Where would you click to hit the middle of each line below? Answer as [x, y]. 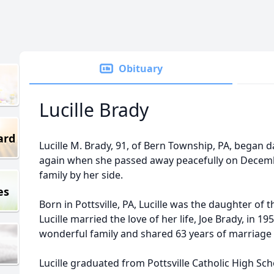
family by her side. [81, 175]
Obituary [141, 68]
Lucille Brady [94, 110]
